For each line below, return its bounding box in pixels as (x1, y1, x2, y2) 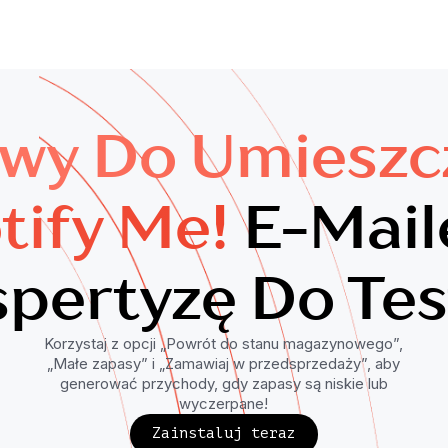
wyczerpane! (179, 394, 269, 413)
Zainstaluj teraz (152, 425, 296, 443)
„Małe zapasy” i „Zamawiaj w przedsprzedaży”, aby (47, 354, 401, 373)
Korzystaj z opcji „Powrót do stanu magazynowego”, (44, 334, 404, 353)
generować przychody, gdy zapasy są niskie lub (59, 374, 388, 393)
